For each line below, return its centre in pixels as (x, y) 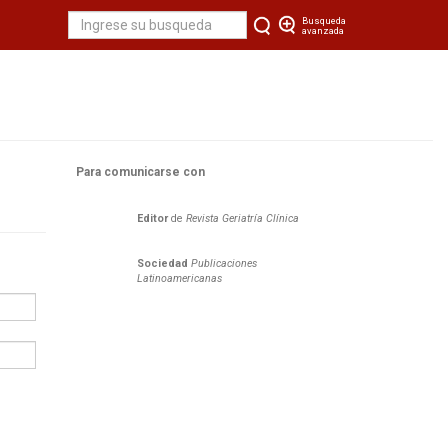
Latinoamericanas (179, 278)
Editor (152, 218)
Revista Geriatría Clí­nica (241, 218)
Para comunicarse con (140, 172)
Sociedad (162, 263)
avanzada (323, 30)
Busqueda (324, 20)
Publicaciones (224, 263)
